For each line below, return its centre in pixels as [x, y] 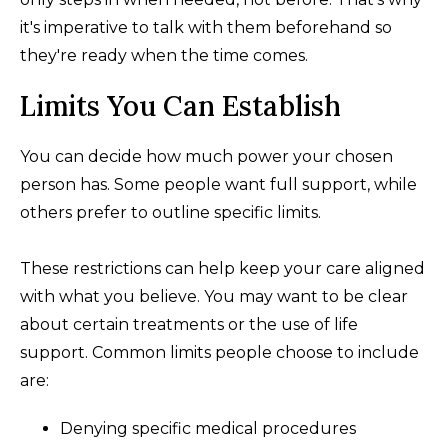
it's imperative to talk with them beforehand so [206, 27]
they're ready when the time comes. [164, 55]
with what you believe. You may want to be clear [214, 296]
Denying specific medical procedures [208, 428]
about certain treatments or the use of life [189, 324]
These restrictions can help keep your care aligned [222, 268]
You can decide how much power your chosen [206, 156]
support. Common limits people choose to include [219, 352]
